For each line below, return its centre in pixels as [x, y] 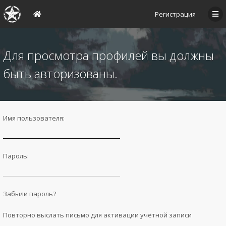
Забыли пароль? [30, 194]
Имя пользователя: [34, 118]
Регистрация [175, 14]
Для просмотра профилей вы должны [108, 55]
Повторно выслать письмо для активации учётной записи [97, 215]
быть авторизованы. [60, 73]
